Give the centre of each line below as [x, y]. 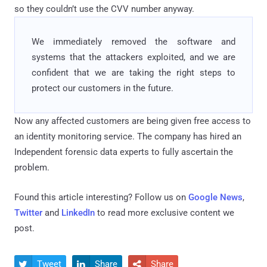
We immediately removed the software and [133, 42]
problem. [32, 168]
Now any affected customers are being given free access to [133, 121]
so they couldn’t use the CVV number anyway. [104, 9]
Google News [215, 198]
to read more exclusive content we [164, 213]
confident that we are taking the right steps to [133, 73]
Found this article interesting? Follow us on [101, 198]
